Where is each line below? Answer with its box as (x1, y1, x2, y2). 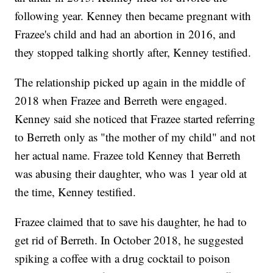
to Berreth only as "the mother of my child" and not (15, 129, 256, 145)
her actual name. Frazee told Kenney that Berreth (15, 147, 241, 163)
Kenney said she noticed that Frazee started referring (15, 111, 256, 127)
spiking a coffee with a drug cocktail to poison (15, 250, 231, 266)
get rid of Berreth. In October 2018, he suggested (15, 232, 244, 248)
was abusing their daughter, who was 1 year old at (15, 166, 247, 182)
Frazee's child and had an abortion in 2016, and (15, 26, 236, 42)
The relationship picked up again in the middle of (15, 74, 246, 90)
